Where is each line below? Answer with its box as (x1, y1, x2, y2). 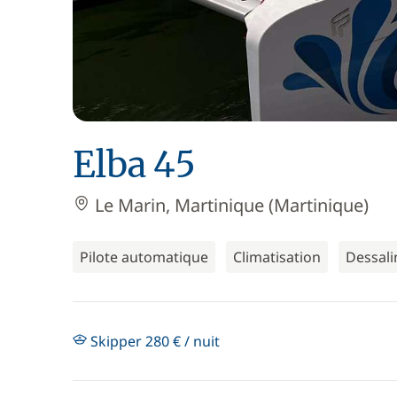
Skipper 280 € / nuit (87, 331, 220, 351)
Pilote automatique (80, 247, 208, 267)
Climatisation (233, 247, 321, 267)
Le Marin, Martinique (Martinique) (90, 193, 369, 217)
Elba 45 (73, 143, 196, 187)
